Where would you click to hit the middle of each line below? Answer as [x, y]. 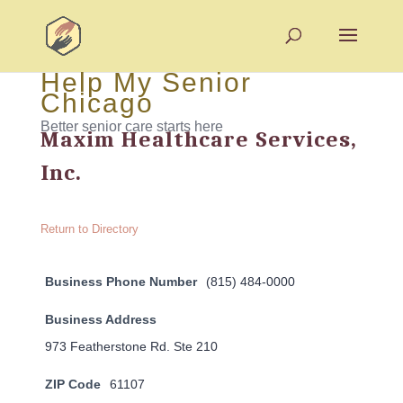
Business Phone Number [121, 282]
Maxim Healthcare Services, [198, 139]
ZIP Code [72, 384]
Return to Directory [89, 229]
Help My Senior [146, 82]
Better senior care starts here [131, 126]
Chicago [97, 103]
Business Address [100, 319]
